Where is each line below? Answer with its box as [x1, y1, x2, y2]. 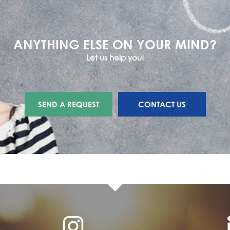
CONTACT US [138, 100, 186, 109]
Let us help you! [86, 52, 144, 63]
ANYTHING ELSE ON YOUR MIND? [13, 37, 217, 52]
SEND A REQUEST [37, 100, 99, 109]
